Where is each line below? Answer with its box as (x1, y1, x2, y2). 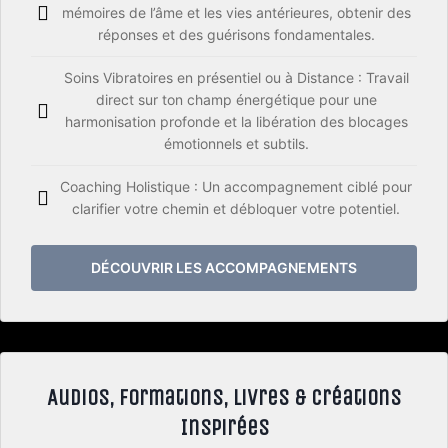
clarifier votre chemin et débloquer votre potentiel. (72, 200, 400, 218)
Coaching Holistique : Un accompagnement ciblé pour (60, 178, 412, 196)
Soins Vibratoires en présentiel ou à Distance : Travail (63, 69, 409, 87)
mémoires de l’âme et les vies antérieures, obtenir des (61, 4, 411, 22)
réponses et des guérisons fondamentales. (97, 26, 375, 44)
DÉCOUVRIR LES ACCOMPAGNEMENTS (91, 259, 357, 277)
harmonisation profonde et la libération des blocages (64, 113, 408, 131)
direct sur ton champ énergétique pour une (95, 91, 377, 109)
